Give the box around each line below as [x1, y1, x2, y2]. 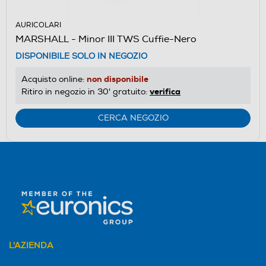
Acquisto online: [21, 74, 87, 84]
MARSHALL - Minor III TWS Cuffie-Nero [15, 33, 197, 45]
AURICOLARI [15, 20, 61, 30]
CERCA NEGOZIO [97, 112, 169, 123]
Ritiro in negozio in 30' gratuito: [21, 86, 150, 97]
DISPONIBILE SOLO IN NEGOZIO [15, 50, 147, 61]
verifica [150, 85, 180, 97]
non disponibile [87, 73, 148, 84]
